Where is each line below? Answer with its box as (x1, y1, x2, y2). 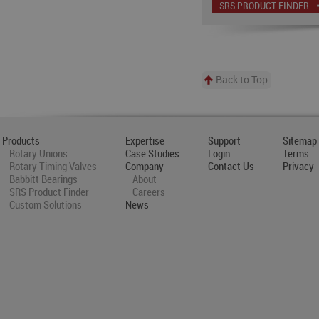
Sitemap (282, 136, 317, 147)
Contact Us (207, 162, 254, 173)
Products (1, 136, 40, 147)
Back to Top (215, 75, 268, 85)
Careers (132, 187, 165, 199)
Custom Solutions (9, 200, 82, 211)
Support (207, 136, 241, 147)
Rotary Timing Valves (9, 162, 97, 173)
